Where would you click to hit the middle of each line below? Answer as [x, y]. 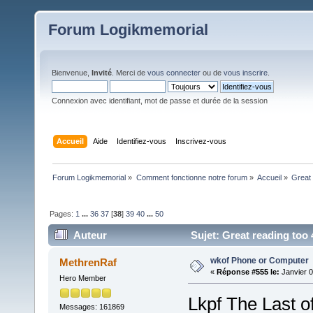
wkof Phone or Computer [259, 261]
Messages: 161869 [92, 306]
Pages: [63, 213]
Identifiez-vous [142, 141]
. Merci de [130, 73]
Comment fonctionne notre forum [191, 177]
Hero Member [82, 278]
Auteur [90, 235]
